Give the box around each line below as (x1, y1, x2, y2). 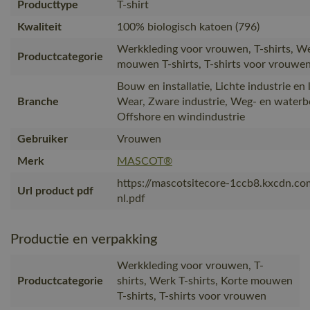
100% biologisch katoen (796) (117, 21, 259, 33)
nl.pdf (117, 192, 145, 204)
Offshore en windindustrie (117, 111, 245, 122)
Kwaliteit (17, 21, 62, 33)
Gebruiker (17, 133, 68, 145)
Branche (17, 95, 59, 107)
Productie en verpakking (10, 232, 157, 246)
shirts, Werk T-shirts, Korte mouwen (117, 275, 293, 286)
